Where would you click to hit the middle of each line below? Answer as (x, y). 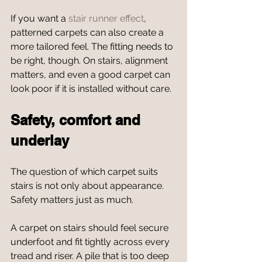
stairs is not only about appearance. (88, 186)
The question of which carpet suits (85, 172)
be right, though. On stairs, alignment (90, 61)
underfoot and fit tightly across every (91, 242)
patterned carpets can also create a (88, 32)
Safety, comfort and (77, 120)
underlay (40, 140)
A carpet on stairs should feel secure (91, 228)
